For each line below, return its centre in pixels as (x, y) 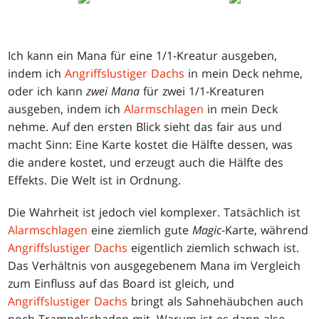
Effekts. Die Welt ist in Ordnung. (95, 181)
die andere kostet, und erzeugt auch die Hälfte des (146, 163)
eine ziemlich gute (140, 230)
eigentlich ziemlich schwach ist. (214, 248)
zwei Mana (113, 91)
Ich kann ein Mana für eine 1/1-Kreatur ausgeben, (143, 56)
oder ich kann (47, 91)
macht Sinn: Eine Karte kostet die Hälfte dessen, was (151, 145)
